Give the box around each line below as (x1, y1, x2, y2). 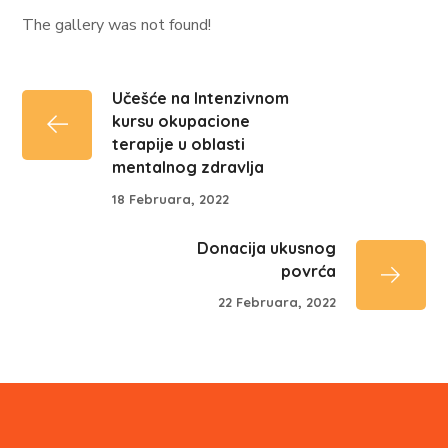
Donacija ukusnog (196, 237, 336, 258)
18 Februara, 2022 (112, 190, 230, 207)
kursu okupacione (112, 111, 251, 131)
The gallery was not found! (22, 14, 212, 36)
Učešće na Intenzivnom (112, 88, 290, 108)
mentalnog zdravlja (112, 157, 265, 177)
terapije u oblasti (112, 134, 246, 154)
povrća (280, 260, 336, 281)
